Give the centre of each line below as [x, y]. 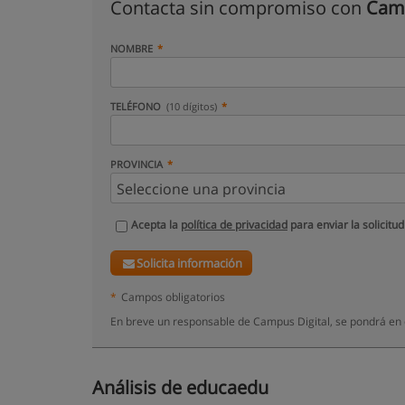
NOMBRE [132, 48]
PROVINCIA [137, 164]
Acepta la [156, 225]
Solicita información [190, 263]
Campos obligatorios [173, 297]
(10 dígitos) [192, 106]
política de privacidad [234, 225]
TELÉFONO [137, 106]
